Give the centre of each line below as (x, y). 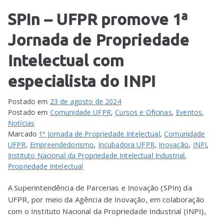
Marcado (24, 134)
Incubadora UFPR (126, 145)
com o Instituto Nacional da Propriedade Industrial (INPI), (107, 211)
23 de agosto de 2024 (85, 102)
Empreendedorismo (62, 145)
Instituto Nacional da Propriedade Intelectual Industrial (96, 156)
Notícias (21, 123)
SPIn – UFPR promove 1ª (98, 19)
